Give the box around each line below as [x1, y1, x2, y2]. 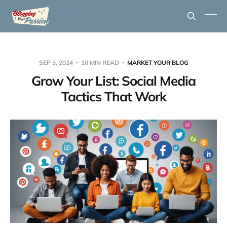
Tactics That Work [61, 88, 166, 105]
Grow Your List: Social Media [31, 72, 196, 89]
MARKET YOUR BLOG [127, 59, 188, 66]
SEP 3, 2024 [39, 59, 74, 66]
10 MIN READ [79, 59, 121, 66]
